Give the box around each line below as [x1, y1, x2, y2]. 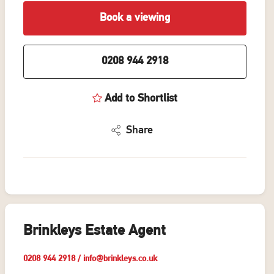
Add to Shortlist [104, 93, 177, 105]
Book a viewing [99, 12, 170, 24]
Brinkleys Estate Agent [23, 223, 166, 239]
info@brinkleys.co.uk [83, 254, 157, 264]
